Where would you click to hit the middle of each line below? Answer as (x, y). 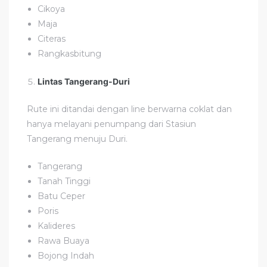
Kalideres (57, 226)
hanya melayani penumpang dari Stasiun (111, 124)
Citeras (52, 38)
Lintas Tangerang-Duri (84, 81)
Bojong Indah (66, 255)
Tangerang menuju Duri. (77, 139)
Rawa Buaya (64, 240)
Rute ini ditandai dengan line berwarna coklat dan (129, 109)
